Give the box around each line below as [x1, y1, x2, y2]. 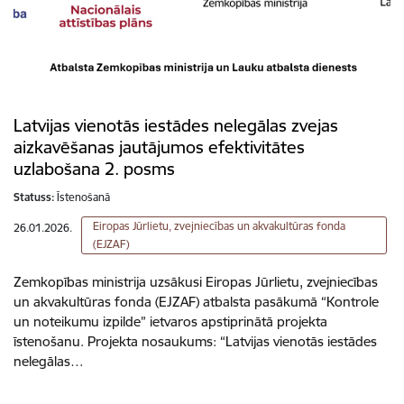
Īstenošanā [57, 190, 110, 204]
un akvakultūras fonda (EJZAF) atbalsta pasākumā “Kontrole [14, 293, 379, 310]
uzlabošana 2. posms [14, 158, 175, 179]
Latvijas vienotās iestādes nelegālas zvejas [14, 115, 338, 136]
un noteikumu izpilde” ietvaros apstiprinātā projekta [14, 313, 327, 330]
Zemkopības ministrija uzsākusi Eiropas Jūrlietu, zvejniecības [14, 273, 378, 290]
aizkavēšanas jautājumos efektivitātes [14, 136, 305, 158]
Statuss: [14, 190, 55, 204]
